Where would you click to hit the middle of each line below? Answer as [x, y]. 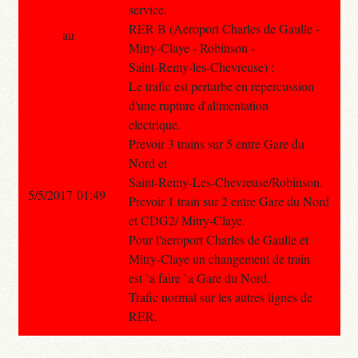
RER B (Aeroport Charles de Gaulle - [224, 28]
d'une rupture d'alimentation [198, 105]
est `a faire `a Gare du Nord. [199, 277]
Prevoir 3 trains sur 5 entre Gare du [216, 143]
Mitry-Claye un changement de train [219, 258]
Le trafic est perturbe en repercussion [221, 86]
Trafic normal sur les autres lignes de [220, 296]
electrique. [154, 124]
